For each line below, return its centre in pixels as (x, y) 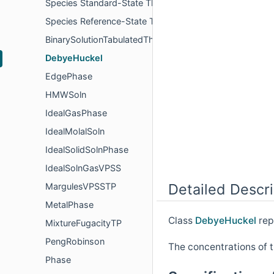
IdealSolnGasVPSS (83, 168)
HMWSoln (66, 95)
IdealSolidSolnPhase (87, 150)
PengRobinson (75, 242)
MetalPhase (69, 205)
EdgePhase (69, 76)
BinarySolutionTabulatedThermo (110, 40)
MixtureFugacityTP (83, 223)
